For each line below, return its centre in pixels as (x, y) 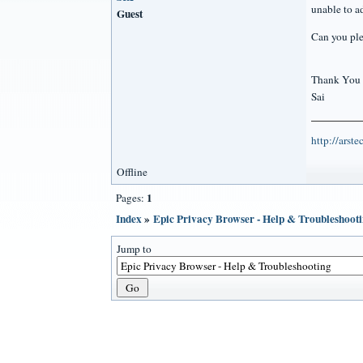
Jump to (134, 248)
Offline (132, 171)
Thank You (336, 79)
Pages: (131, 197)
